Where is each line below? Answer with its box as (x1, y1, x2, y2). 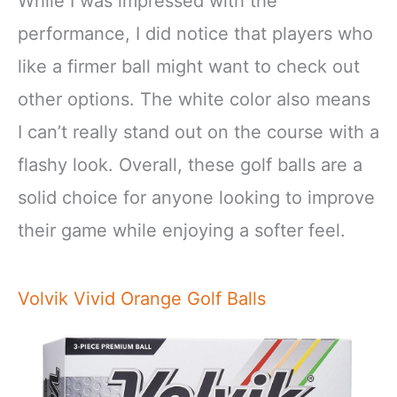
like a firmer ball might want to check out (18, 55, 360, 77)
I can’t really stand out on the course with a (18, 121, 379, 143)
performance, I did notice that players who (18, 22, 373, 44)
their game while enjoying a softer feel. (18, 219, 346, 241)
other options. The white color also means (18, 88, 370, 110)
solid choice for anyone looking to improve (18, 186, 375, 208)
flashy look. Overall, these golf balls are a (18, 153, 362, 175)
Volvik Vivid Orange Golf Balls (18, 287, 266, 309)
